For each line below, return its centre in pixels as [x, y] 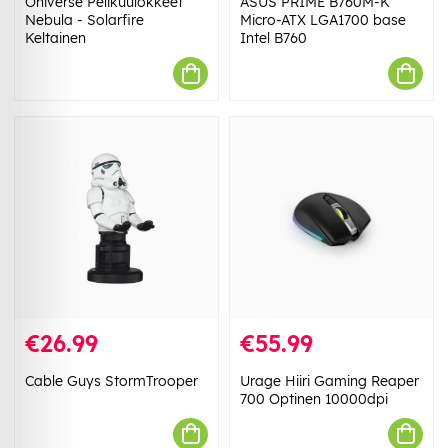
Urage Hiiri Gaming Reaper [329, 380]
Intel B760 [273, 38]
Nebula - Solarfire [84, 20]
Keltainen [55, 38]
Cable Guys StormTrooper [111, 380]
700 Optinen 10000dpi [314, 398]
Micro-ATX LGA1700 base [323, 20]
